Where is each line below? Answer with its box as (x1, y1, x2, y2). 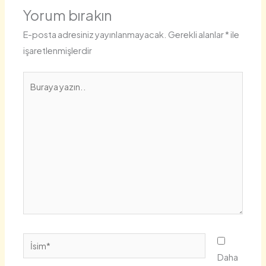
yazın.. (23, 90, 50, 101)
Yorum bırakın (23, 6, 113, 24)
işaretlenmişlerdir (23, 45, 93, 56)
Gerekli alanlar (168, 29, 226, 40)
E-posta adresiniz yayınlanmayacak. (23, 29, 167, 40)
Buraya (23, 74, 51, 85)
